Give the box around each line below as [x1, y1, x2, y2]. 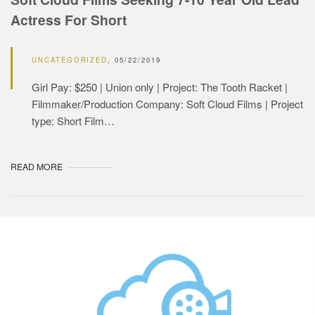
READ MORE [11, 160, 63, 173]
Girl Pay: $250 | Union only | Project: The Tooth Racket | [32, 79, 288, 94]
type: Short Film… [32, 112, 115, 128]
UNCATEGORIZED [32, 54, 108, 65]
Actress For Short [11, 9, 127, 30]
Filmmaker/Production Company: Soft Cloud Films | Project [32, 96, 303, 111]
